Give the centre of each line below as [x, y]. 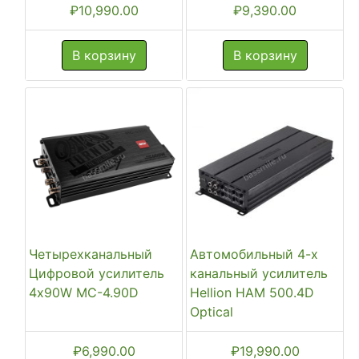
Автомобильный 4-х [254, 254]
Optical [212, 312]
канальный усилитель [259, 273]
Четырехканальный [91, 254]
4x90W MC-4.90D [84, 292]
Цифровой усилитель [97, 273]
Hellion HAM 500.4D [252, 292]
